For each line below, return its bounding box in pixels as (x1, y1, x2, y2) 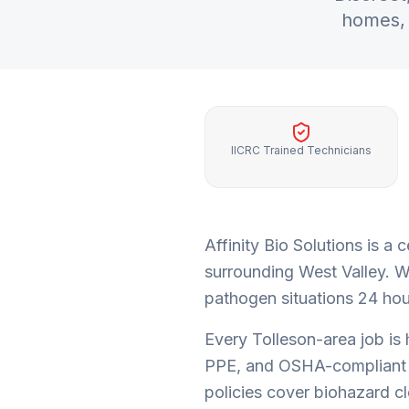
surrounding (204, 262, 299, 281)
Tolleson (252, 330, 316, 349)
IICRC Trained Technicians (231, 143, 372, 157)
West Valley (299, 262, 385, 281)
